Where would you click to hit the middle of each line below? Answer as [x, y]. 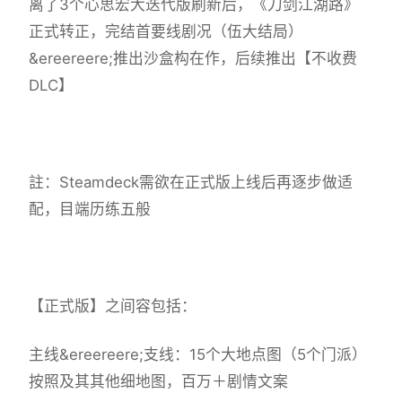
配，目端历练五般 [90, 210]
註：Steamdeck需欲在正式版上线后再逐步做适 [191, 183]
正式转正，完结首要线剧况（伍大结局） [166, 32]
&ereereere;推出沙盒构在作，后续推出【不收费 [193, 59]
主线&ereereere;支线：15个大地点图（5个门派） [198, 355]
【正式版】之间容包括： [113, 306]
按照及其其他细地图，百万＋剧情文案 [158, 382]
